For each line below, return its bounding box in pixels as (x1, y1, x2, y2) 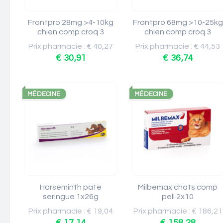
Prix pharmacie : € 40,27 (28, 42, 113, 50)
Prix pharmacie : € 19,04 (28, 207, 113, 215)
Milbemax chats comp (138, 183, 218, 191)
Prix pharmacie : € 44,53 (135, 42, 221, 50)
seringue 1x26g (43, 193, 99, 201)
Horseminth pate (40, 183, 102, 191)
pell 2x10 (162, 193, 194, 201)
